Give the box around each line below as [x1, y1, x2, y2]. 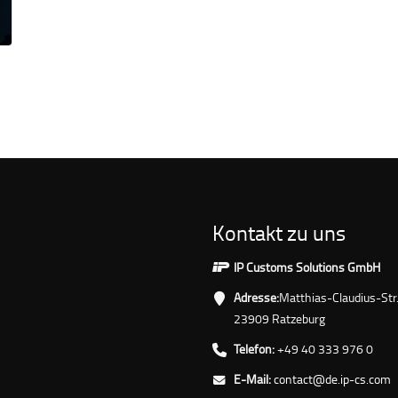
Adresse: [234, 288, 279, 306]
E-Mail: [234, 370, 271, 387]
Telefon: [234, 339, 275, 357]
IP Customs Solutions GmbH [234, 258, 380, 275]
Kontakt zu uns [212, 217, 346, 247]
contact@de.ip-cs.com [274, 370, 391, 387]
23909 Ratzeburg [234, 309, 325, 327]
